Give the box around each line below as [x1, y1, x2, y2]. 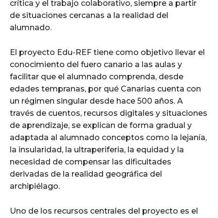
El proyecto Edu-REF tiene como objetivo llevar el [10, 47, 205, 57]
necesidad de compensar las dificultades [10, 157, 171, 166]
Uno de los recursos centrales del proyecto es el [10, 206, 198, 216]
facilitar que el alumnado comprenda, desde [10, 72, 183, 81]
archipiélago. [10, 181, 60, 191]
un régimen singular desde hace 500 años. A [10, 96, 183, 106]
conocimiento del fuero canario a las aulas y [10, 59, 182, 69]
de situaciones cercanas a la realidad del [10, 10, 168, 20]
